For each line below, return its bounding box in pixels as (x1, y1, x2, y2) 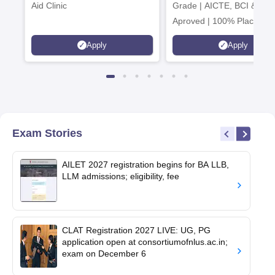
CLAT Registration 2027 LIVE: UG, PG (62, 225, 211, 235)
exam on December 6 (62, 249, 146, 258)
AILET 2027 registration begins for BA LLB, (62, 160, 229, 169)
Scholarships (172, 47, 222, 56)
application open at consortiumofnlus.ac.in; (62, 237, 228, 247)
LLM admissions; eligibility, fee (62, 171, 179, 181)
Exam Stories (12, 127, 82, 139)
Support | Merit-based (172, 31, 257, 41)
